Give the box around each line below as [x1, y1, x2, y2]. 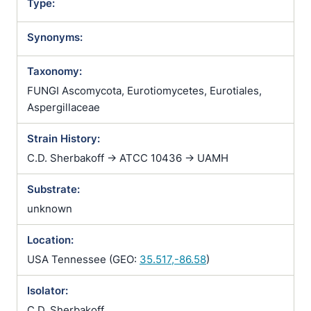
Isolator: [27, 284, 68, 297]
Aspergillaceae [27, 101, 100, 114]
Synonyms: [27, 31, 83, 44]
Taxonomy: [27, 65, 82, 78]
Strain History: [27, 132, 100, 145]
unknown [27, 202, 72, 215]
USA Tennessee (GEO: [27, 253, 140, 266]
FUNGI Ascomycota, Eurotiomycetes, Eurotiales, [27, 84, 262, 97]
